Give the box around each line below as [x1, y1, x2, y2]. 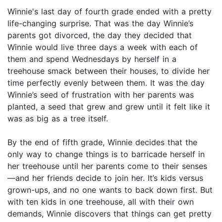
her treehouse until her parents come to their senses [7, 161, 207, 171]
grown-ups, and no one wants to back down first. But [7, 185, 213, 195]
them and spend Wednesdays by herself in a [7, 54, 176, 64]
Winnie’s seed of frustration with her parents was [7, 90, 194, 100]
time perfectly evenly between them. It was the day [7, 78, 205, 88]
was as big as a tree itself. [7, 113, 108, 124]
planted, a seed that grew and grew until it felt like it [7, 102, 210, 112]
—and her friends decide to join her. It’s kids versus [7, 173, 203, 183]
